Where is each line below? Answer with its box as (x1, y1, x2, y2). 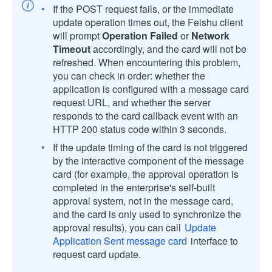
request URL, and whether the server (53, 95, 211, 109)
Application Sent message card (53, 233, 187, 248)
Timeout (53, 41, 90, 56)
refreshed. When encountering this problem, (53, 55, 240, 69)
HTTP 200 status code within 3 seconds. (53, 121, 226, 136)
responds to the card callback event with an (53, 108, 238, 123)
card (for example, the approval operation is (53, 166, 239, 181)
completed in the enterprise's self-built (53, 180, 215, 194)
